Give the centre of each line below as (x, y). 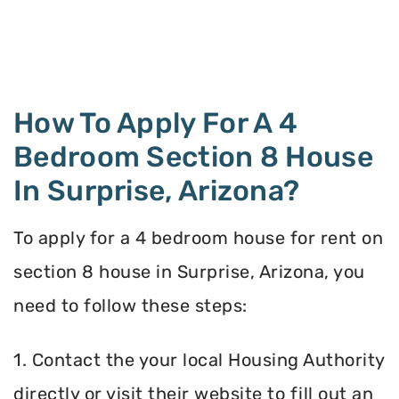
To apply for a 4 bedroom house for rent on (198, 238)
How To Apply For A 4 (155, 123)
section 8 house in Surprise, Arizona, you (189, 272)
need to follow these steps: (130, 306)
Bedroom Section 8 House (193, 157)
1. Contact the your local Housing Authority (199, 359)
